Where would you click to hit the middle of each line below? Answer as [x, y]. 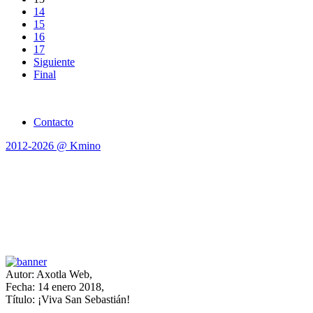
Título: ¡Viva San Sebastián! [68, 300]
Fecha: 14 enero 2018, [55, 287]
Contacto [53, 122]
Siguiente [54, 62]
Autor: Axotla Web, [49, 275]
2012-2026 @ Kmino [53, 146]
